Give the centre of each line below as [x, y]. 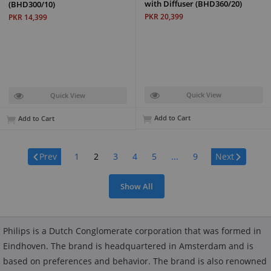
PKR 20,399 [164, 16]
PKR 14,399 [28, 17]
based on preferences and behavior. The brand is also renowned [135, 261]
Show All [137, 186]
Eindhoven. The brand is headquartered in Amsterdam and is [128, 246]
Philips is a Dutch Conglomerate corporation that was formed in [132, 231]
